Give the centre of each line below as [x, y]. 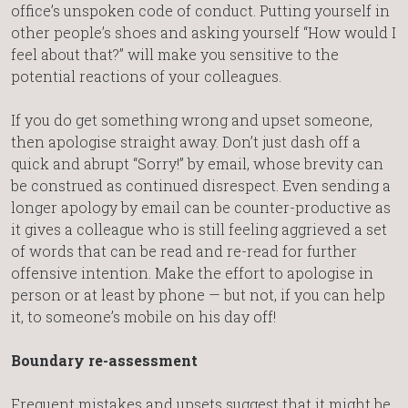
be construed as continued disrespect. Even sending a [201, 185]
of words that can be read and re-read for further [184, 250]
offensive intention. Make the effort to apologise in [192, 272]
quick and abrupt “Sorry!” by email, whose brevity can [197, 163]
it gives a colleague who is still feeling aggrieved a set [199, 229]
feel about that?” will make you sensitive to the [175, 54]
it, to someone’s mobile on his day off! [143, 316]
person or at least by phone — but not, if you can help [198, 294]
